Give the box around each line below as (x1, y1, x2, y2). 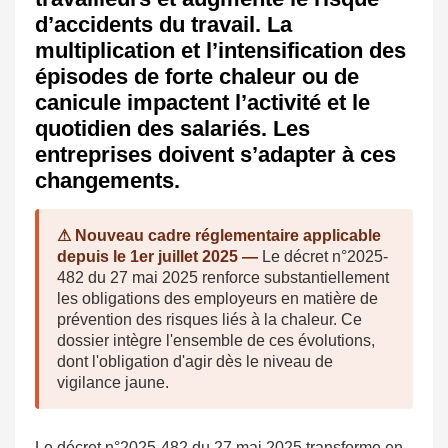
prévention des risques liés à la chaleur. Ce (57, 311, 362, 329)
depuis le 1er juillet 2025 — (57, 248, 258, 266)
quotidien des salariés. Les (35, 116, 310, 142)
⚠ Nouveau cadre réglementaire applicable (57, 227, 381, 245)
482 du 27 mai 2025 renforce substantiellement (57, 269, 389, 287)
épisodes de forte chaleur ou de (35, 64, 359, 90)
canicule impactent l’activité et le (35, 90, 370, 116)
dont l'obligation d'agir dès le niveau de (57, 353, 333, 371)
